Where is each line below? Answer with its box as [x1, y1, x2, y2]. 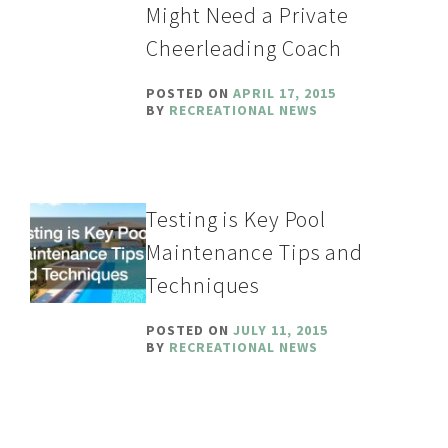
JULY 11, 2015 [233, 320, 329, 339]
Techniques [146, 270, 261, 299]
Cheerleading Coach [146, 33, 343, 62]
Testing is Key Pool [146, 204, 327, 233]
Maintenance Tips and [146, 237, 363, 266]
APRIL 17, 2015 [233, 83, 337, 102]
